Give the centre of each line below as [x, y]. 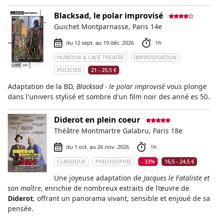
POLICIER [69, 70]
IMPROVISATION [155, 57]
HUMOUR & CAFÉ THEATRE [91, 57]
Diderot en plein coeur [98, 120]
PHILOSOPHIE [113, 161]
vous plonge [186, 86]
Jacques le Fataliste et [177, 178]
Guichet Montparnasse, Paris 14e [108, 27]
